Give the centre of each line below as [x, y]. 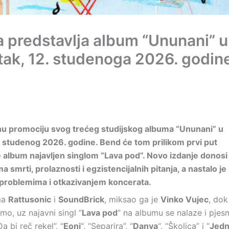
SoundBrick [81, 199]
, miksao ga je [132, 199]
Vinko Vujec [185, 199]
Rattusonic [30, 199]
